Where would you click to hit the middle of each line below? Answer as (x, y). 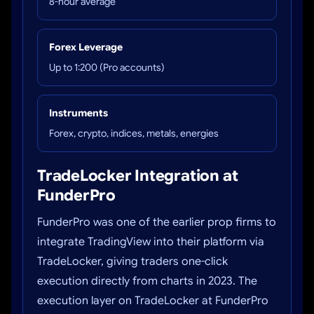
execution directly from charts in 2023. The (147, 281)
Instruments (78, 113)
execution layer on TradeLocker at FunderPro (153, 301)
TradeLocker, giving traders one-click (132, 261)
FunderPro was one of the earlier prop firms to (157, 222)
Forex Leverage (86, 47)
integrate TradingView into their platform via (151, 242)
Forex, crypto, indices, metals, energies (134, 133)
